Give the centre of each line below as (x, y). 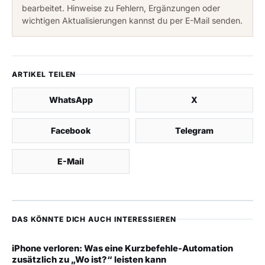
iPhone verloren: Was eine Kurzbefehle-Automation (122, 249)
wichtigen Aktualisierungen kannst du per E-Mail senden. (132, 21)
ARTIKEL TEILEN (44, 75)
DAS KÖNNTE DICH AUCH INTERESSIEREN (94, 219)
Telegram (194, 131)
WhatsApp (71, 100)
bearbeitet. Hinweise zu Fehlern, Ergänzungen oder (121, 8)
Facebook (71, 131)
